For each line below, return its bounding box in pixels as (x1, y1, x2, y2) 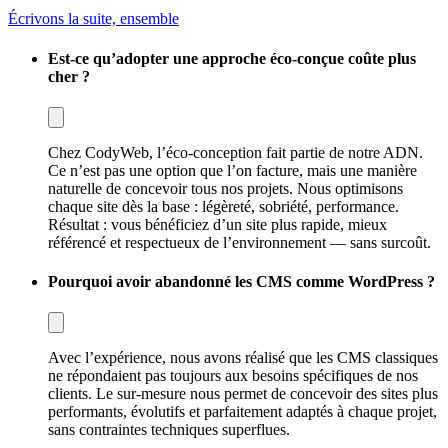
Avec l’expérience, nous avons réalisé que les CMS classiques (48, 349, 438, 367)
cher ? (48, 67, 90, 85)
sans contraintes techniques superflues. (48, 421, 290, 439)
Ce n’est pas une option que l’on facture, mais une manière (48, 161, 417, 179)
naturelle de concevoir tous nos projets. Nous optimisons (48, 179, 403, 197)
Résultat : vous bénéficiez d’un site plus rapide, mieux (48, 215, 387, 233)
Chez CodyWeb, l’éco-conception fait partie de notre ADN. (48, 143, 423, 161)
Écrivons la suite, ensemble (8, 10, 179, 28)
